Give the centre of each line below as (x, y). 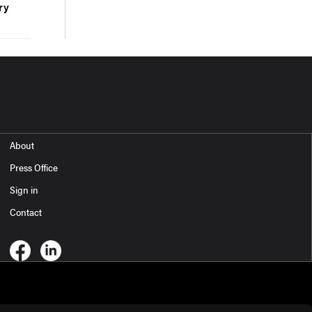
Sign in (24, 189)
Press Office (34, 167)
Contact (26, 212)
